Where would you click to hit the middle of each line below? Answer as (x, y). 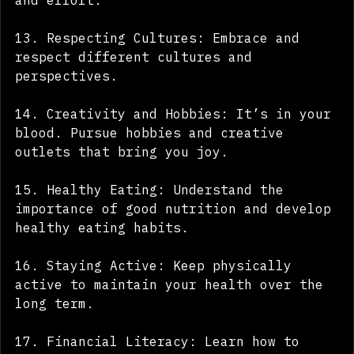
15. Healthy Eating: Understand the (153, 211)
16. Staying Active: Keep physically (157, 287)
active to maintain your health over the (173, 306)
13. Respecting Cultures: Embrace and (161, 60)
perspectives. (66, 98)
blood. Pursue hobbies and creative (153, 154)
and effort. (58, 22)
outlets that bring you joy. (122, 173)
